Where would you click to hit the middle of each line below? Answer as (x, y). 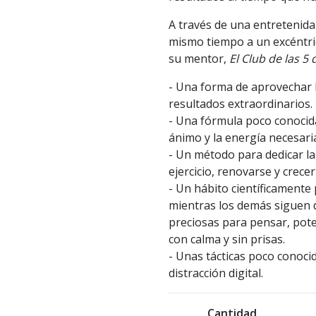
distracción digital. (216, 273)
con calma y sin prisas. (227, 239)
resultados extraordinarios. (241, 104)
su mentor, (199, 59)
